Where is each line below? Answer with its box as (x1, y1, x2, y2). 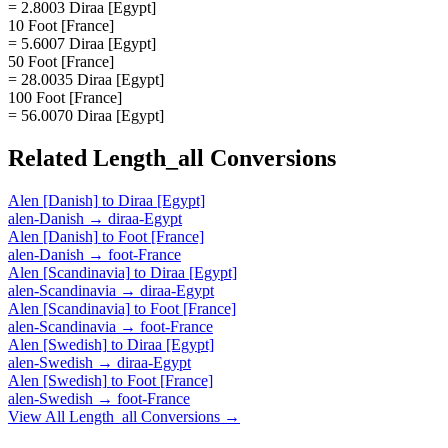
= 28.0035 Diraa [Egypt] (8, 70, 164, 88)
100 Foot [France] (8, 88, 122, 106)
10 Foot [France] (8, 16, 114, 34)
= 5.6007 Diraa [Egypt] (8, 34, 156, 52)
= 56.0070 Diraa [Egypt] (8, 106, 164, 124)
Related (8, 144, 93, 171)
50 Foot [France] (8, 52, 114, 70)
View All (8, 407, 69, 425)
